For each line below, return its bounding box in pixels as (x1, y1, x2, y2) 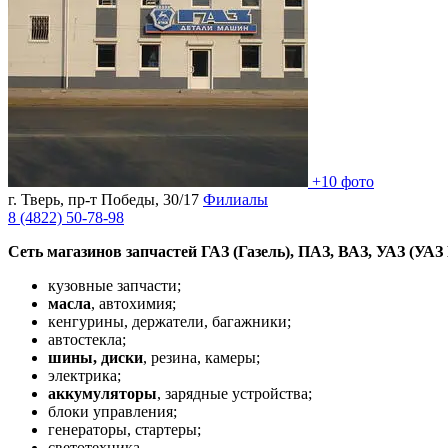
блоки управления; (48, 402, 181, 420)
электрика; (48, 366, 125, 384)
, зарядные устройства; (157, 384, 312, 402)
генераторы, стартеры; (48, 420, 205, 438)
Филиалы (203, 190, 268, 208)
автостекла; (48, 330, 130, 348)
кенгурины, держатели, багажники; (48, 312, 295, 330)
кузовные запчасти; (48, 276, 181, 294)
